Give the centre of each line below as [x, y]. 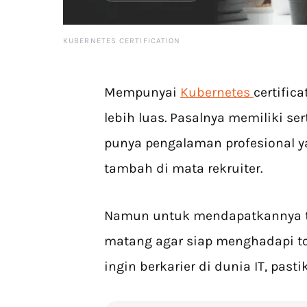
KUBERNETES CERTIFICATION [122, 41]
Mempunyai [142, 92]
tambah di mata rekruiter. [183, 168]
